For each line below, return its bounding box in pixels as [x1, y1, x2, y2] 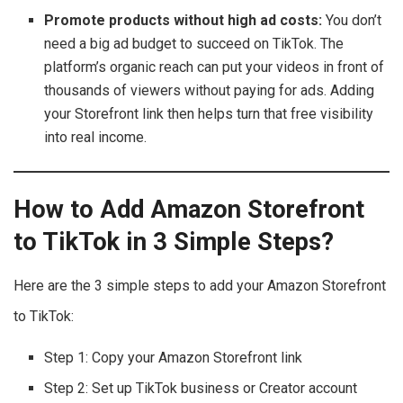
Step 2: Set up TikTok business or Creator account [44, 379, 358, 397]
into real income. [44, 129, 148, 147]
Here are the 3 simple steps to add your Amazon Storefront [13, 276, 386, 294]
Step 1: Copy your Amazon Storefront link [44, 348, 303, 366]
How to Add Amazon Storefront [13, 195, 364, 224]
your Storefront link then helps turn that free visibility [44, 105, 374, 123]
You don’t [326, 12, 382, 30]
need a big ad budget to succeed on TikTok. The [44, 35, 345, 53]
